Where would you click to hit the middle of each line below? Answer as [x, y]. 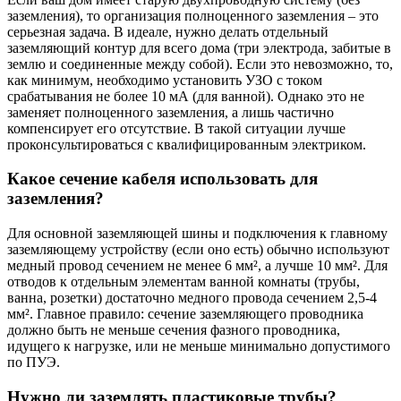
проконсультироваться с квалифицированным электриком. [187, 144]
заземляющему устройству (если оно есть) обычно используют [198, 250]
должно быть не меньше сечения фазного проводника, [174, 330]
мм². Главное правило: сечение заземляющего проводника [185, 314]
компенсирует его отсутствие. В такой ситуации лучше [176, 128]
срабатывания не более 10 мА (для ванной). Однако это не [186, 96]
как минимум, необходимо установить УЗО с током [165, 80]
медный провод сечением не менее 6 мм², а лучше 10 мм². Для [197, 266]
